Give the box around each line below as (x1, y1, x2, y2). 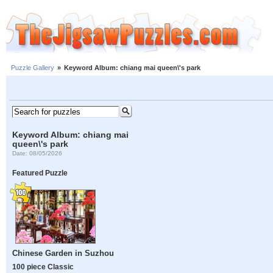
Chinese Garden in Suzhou (12, 249, 115, 258)
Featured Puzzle (12, 169, 68, 177)
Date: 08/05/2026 (12, 149, 63, 157)
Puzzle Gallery (11, 64, 54, 72)
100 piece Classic (12, 263, 74, 271)
